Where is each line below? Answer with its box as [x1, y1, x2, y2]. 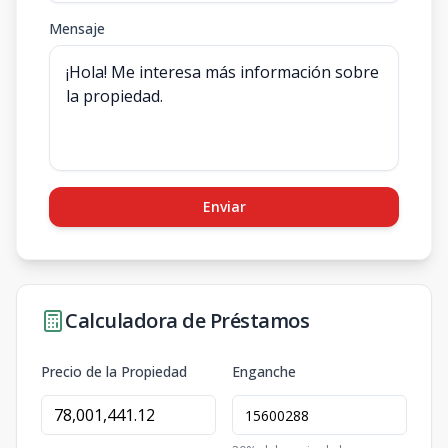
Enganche [232, 362, 296, 381]
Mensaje [49, 19, 105, 38]
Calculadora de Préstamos [65, 307, 309, 334]
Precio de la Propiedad [41, 362, 187, 381]
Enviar [202, 197, 246, 216]
